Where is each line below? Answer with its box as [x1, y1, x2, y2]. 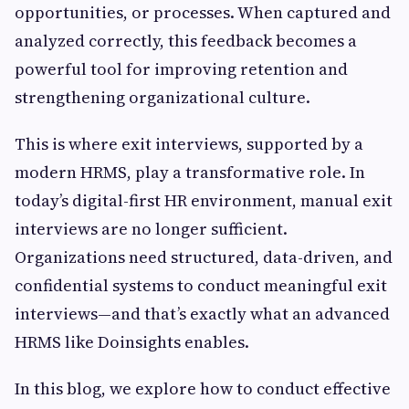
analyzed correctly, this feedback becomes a [15, 29, 357, 52]
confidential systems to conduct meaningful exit [15, 274, 387, 297]
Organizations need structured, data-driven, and [15, 246, 393, 268]
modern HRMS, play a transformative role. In [15, 161, 365, 184]
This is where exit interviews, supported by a [15, 132, 363, 155]
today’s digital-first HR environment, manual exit [15, 189, 393, 212]
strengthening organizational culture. [15, 86, 310, 109]
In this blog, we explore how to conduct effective [15, 377, 391, 400]
